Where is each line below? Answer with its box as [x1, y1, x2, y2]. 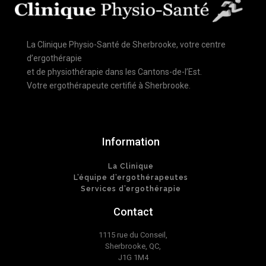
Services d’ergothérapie [80, 184, 181, 193]
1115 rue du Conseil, [99, 230, 167, 240]
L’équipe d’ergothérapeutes [73, 173, 188, 182]
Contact [113, 205, 153, 218]
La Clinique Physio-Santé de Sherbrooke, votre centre [27, 40, 226, 50]
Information [102, 135, 160, 148]
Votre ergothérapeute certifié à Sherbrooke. [27, 81, 191, 91]
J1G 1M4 [118, 253, 148, 262]
